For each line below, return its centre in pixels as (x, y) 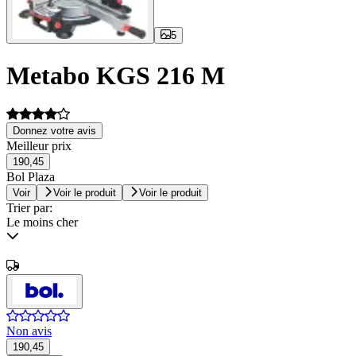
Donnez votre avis (54, 131)
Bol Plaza (31, 177)
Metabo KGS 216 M (116, 75)
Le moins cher (42, 222)
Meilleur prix (39, 146)
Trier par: (29, 208)
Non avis (29, 331)
